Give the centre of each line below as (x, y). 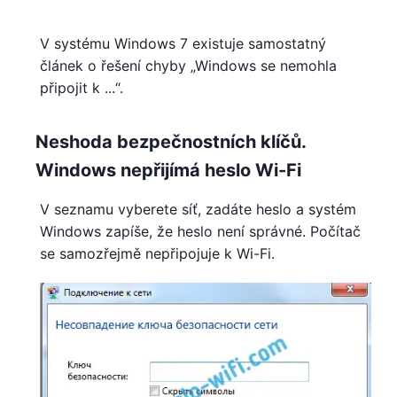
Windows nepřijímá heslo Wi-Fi (168, 171)
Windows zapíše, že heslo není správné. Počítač (200, 232)
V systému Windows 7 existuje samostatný (183, 44)
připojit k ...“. (82, 88)
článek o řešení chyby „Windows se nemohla (188, 66)
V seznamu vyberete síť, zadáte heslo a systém (198, 210)
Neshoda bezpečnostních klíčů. (171, 142)
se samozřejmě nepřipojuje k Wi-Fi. (157, 254)
